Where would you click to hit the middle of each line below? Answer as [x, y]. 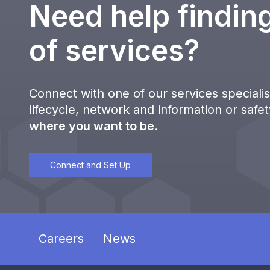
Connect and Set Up [90, 165]
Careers [61, 239]
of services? [118, 51]
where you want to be [92, 126]
